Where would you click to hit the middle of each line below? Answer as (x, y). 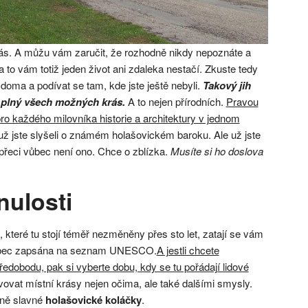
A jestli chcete (188, 250)
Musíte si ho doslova (217, 151)
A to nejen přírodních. (175, 101)
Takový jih (227, 85)
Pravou (242, 101)
